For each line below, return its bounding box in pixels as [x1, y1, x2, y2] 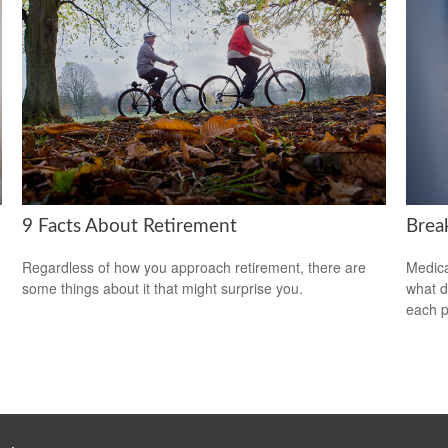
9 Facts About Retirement [22, 217, 238, 237]
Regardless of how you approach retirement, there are [22, 257, 367, 278]
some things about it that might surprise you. [22, 278, 304, 299]
